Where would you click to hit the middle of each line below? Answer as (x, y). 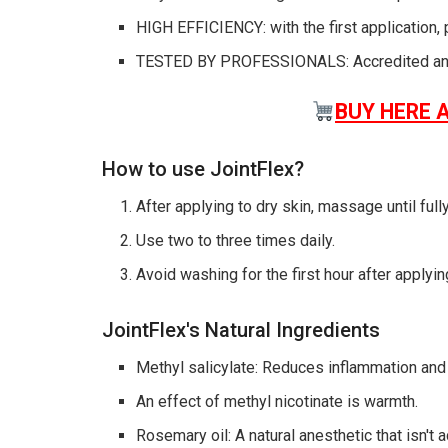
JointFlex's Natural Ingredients (241, 329)
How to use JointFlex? (203, 169)
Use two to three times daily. (236, 241)
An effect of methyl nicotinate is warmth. (277, 401)
